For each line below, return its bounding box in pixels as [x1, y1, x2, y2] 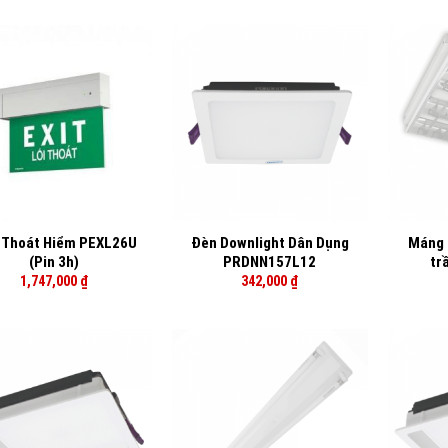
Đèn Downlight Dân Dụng [190, 233, 349, 252]
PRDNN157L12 [223, 252, 317, 271]
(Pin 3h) [29, 252, 80, 271]
